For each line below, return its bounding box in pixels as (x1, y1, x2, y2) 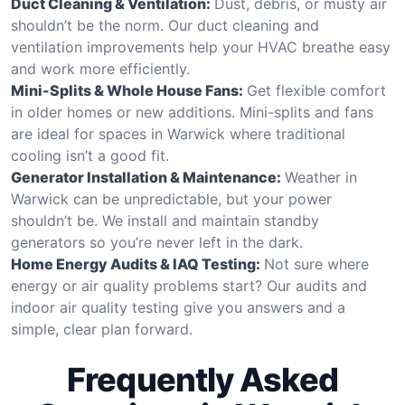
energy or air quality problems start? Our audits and (11, 276, 367, 295)
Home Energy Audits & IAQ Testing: (11, 254, 260, 273)
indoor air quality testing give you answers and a (11, 297, 345, 316)
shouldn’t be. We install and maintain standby (11, 211, 319, 230)
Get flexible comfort (247, 80, 386, 99)
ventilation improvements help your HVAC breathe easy (11, 37, 391, 56)
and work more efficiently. (11, 59, 190, 78)
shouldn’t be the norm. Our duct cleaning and (11, 15, 319, 34)
